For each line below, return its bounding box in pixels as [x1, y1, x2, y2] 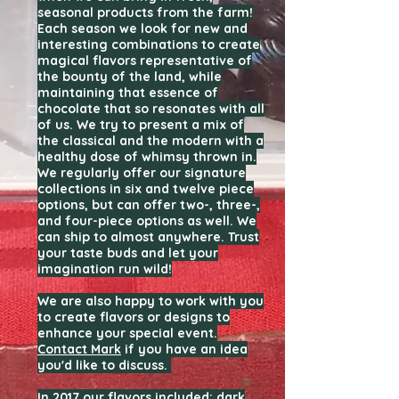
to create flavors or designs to [37, 309, 230, 325]
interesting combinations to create [37, 37, 260, 53]
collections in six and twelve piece [37, 181, 254, 197]
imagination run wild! [37, 261, 172, 277]
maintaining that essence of [37, 85, 218, 101]
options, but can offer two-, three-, [37, 197, 260, 213]
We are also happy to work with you [37, 293, 264, 309]
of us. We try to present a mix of [37, 117, 244, 133]
